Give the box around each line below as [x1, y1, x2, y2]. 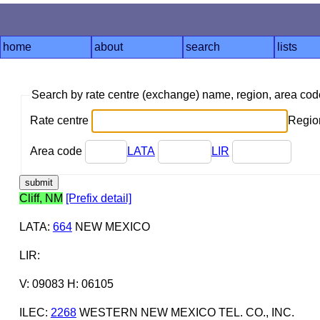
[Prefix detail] [65, 191, 131, 204]
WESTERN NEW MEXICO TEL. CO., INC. [76, 306, 294, 319]
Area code [29, 144, 85, 157]
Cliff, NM [19, 191, 63, 204]
